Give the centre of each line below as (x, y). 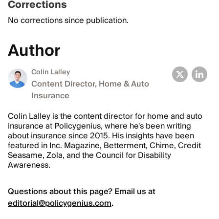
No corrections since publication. (68, 21)
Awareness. (29, 165)
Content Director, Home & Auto (90, 84)
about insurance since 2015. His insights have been (101, 136)
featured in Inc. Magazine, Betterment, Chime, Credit (104, 146)
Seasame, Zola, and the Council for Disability (89, 155)
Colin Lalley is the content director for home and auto (105, 116)
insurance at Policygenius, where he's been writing (99, 126)
